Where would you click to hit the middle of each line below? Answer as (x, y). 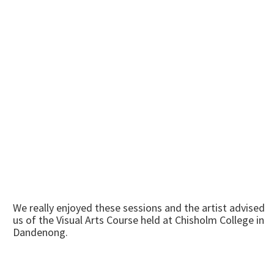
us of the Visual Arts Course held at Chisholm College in (139, 220)
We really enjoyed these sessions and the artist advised (139, 208)
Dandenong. (40, 232)
